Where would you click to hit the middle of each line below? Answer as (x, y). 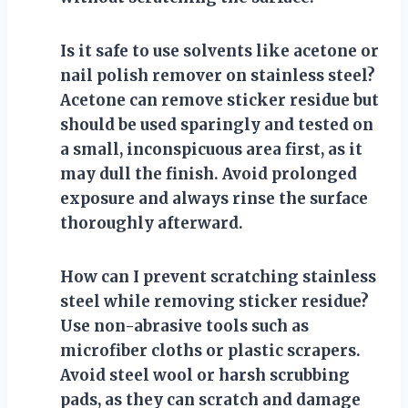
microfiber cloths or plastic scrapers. (210, 350)
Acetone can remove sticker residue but (219, 100)
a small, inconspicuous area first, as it (211, 149)
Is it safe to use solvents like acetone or (219, 51)
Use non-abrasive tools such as (184, 326)
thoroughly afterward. (152, 223)
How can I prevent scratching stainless (218, 276)
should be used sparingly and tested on (217, 124)
